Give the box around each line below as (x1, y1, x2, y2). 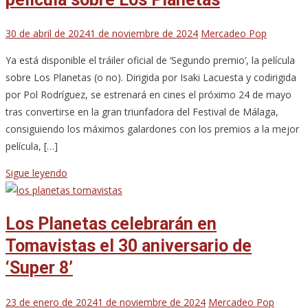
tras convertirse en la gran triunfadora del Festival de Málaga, (5, 105, 278, 119)
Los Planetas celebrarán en (5, 214, 217, 234)
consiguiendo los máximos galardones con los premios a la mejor (5, 122, 299, 136)
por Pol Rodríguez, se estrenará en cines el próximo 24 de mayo (5, 88, 291, 102)
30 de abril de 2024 (5, 27, 90, 41)
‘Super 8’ (5, 258, 73, 278)
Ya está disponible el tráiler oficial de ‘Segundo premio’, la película (5, 54, 295, 67)
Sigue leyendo (5, 166, 67, 180)
